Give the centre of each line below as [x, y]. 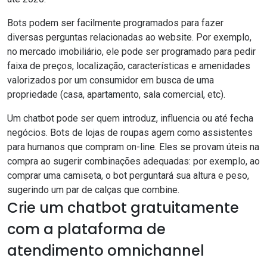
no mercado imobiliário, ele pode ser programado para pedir [131, 52]
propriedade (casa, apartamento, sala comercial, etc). [116, 95]
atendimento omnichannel [106, 251]
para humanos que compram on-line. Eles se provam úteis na [133, 147]
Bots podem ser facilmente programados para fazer [115, 23]
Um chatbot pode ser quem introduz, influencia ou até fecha [130, 119]
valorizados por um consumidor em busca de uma [111, 80]
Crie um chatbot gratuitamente [123, 208]
